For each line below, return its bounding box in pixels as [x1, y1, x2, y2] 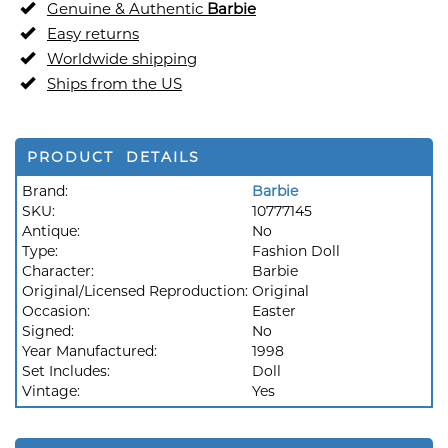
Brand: [22, 182, 68, 200]
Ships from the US [47, 74, 182, 93]
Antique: [22, 222, 84, 240]
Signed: [22, 322, 78, 340]
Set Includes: [22, 362, 114, 380]
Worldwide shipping [47, 49, 197, 68]
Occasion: [22, 302, 94, 320]
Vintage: [22, 382, 84, 400]
